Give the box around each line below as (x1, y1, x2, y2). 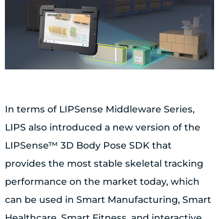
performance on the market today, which (5, 176, 199, 188)
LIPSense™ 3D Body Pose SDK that (5, 140, 172, 152)
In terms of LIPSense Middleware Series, (5, 104, 195, 115)
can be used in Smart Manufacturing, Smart (5, 194, 211, 206)
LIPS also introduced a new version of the (5, 122, 200, 133)
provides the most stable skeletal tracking (5, 158, 203, 170)
